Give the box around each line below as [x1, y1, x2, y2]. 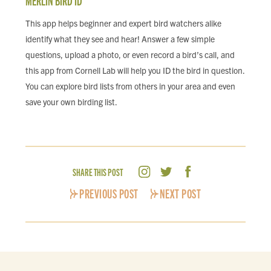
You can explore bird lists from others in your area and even [25, 80, 235, 91]
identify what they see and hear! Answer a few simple [25, 33, 215, 44]
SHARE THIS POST [72, 166, 123, 178]
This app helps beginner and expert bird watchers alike [25, 18, 221, 28]
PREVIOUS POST [79, 186, 139, 201]
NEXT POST [159, 186, 201, 201]
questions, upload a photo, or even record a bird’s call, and [25, 49, 235, 60]
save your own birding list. [25, 96, 117, 107]
